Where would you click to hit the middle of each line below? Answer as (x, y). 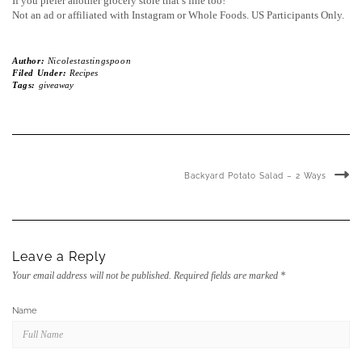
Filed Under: (41, 73)
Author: (30, 61)
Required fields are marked (227, 276)
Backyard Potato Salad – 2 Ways (255, 176)
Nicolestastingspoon (89, 61)
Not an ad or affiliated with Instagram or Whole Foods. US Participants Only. (178, 15)
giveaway (56, 85)
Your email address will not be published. (92, 276)
